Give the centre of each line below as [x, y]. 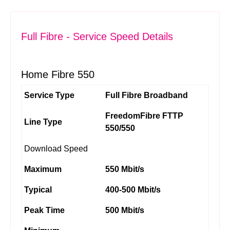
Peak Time [44, 210]
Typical [38, 190]
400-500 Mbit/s [133, 190]
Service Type [49, 95]
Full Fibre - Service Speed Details [97, 36]
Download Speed [56, 149]
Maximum [43, 169]
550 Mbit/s [125, 169]
